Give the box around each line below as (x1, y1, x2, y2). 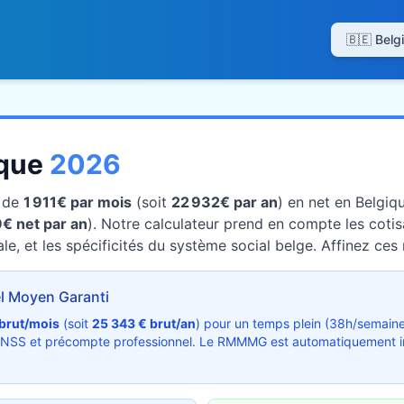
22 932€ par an (171, 193, 278, 211)
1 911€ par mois (23, 193, 132, 211)
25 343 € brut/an (92, 316, 196, 331)
